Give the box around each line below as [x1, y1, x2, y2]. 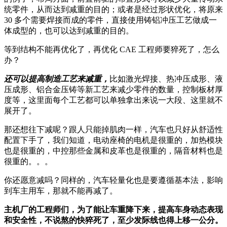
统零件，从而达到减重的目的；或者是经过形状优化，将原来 [4, 5, 223, 14]
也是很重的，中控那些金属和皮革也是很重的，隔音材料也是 [4, 146, 223, 155]
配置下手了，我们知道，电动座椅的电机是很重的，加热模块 [4, 135, 223, 144]
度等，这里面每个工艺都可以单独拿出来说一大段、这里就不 [4, 95, 223, 104]
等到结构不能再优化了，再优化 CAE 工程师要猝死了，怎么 [4, 45, 219, 54]
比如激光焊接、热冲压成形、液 [109, 74, 223, 83]
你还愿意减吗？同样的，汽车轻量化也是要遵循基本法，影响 [4, 175, 223, 184]
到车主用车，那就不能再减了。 [4, 186, 118, 195]
